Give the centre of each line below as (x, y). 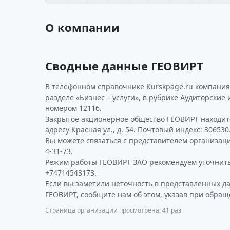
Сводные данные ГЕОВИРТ (124, 66)
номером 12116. (73, 108)
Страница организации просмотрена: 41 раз (113, 210)
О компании (82, 27)
